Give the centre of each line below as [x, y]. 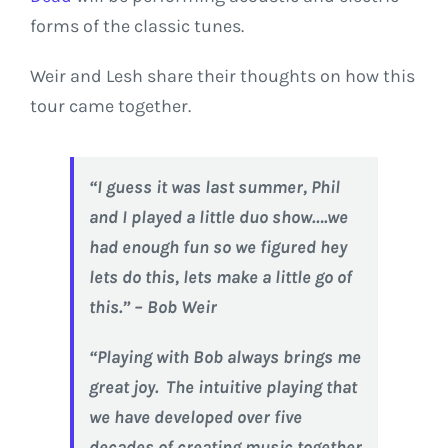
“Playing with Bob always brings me [225, 357]
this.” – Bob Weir [153, 307]
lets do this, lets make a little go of [220, 277]
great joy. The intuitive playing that [223, 387]
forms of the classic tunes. [137, 26]
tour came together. [110, 106]
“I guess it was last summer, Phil [214, 187]
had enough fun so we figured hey [218, 247]
